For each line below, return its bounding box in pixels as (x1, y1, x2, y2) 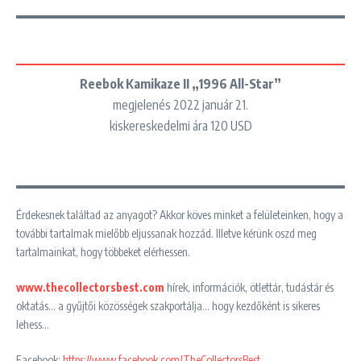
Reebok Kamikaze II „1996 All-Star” (80, 75, 281, 92)
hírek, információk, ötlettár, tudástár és (164, 280, 334, 294)
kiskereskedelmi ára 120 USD (109, 117, 252, 134)
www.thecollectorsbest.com (16, 280, 164, 294)
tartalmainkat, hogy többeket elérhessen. (16, 244, 190, 259)
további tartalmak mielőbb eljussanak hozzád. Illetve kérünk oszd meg (16, 226, 317, 240)
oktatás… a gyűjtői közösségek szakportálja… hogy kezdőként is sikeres (16, 298, 320, 313)
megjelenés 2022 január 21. (113, 96, 248, 113)
